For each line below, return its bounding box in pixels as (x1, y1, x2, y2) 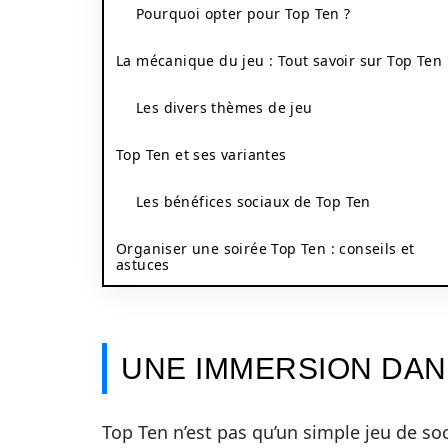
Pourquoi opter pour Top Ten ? (136, 4, 351, 23)
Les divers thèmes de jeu (136, 98, 313, 117)
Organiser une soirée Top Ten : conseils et (116, 239, 415, 258)
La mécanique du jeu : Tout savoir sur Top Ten (116, 51, 442, 70)
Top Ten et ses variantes (116, 145, 287, 164)
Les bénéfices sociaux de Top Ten (136, 192, 371, 211)
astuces (116, 255, 170, 274)
